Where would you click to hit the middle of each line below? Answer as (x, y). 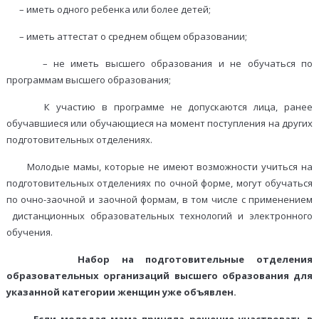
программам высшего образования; (88, 80)
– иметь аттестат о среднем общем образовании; (126, 37)
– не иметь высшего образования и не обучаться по (159, 64)
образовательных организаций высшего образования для (159, 276)
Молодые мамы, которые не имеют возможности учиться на (159, 167)
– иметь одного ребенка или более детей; (108, 10)
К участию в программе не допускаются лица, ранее (159, 107)
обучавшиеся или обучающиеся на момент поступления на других (159, 124)
